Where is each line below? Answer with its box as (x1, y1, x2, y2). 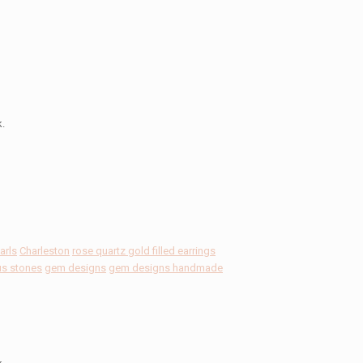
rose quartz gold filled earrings (72, 245, 216, 257)
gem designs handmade (109, 262, 223, 274)
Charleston (19, 245, 70, 257)
